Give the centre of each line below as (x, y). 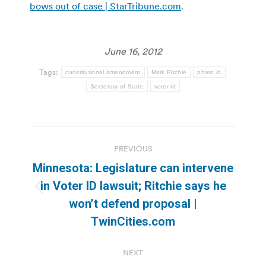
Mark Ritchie (169, 72)
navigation (77, 165)
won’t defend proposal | (133, 204)
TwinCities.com (133, 222)
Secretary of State (117, 87)
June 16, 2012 (133, 51)
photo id (209, 72)
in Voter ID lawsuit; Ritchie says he (133, 186)
